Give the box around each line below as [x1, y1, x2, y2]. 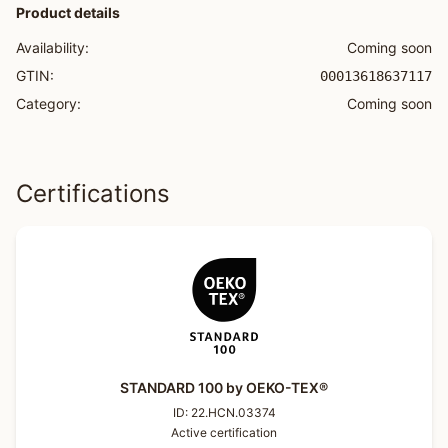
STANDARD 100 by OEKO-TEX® [120, 379, 328, 396]
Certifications [16, 179, 170, 208]
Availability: [16, 39, 89, 56]
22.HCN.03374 [190, 405, 276, 420]
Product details [16, 4, 120, 21]
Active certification [171, 425, 277, 440]
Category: [16, 95, 81, 112]
